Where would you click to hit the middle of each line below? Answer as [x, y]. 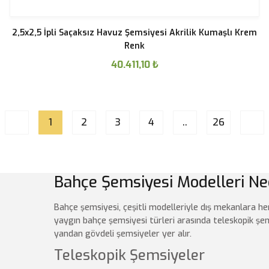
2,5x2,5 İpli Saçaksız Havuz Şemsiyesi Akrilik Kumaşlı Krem [134, 33]
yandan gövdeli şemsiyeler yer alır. [123, 234]
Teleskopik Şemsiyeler [129, 255]
